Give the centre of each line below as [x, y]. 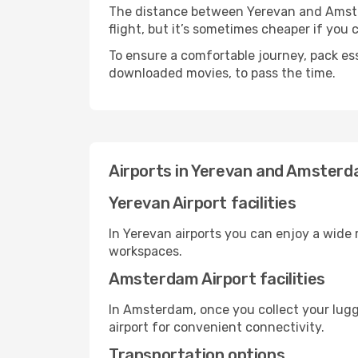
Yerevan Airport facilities [203, 203]
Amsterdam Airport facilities [217, 279]
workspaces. [145, 251]
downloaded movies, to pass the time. [222, 73]
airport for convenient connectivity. [217, 327]
